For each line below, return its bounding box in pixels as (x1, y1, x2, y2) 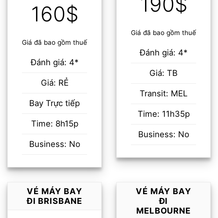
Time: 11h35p (137, 109, 190, 119)
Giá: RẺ (40, 78, 69, 88)
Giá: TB (149, 68, 178, 78)
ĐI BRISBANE (26, 196, 83, 206)
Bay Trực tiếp (29, 98, 80, 109)
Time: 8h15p (31, 119, 78, 129)
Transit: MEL (140, 89, 187, 99)
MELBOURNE (136, 206, 191, 216)
